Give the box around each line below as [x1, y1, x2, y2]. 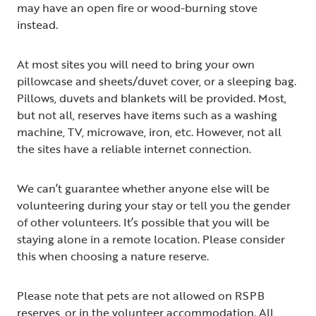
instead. [17, 16, 61, 33]
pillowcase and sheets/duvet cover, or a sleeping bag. [17, 72, 296, 90]
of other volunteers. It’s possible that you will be [17, 213, 269, 231]
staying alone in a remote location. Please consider [17, 230, 285, 248]
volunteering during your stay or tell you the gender [17, 196, 291, 214]
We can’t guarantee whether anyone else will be [17, 179, 269, 197]
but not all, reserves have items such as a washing [17, 106, 277, 123]
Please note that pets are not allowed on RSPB [17, 286, 265, 304]
